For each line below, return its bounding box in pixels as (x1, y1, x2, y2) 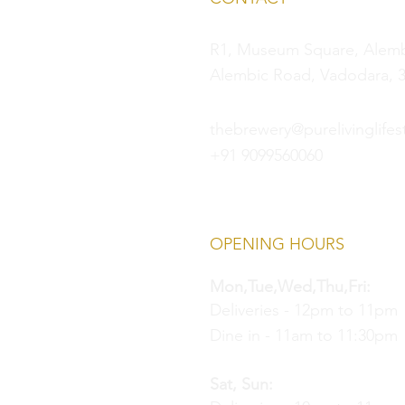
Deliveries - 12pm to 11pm (210, 300, 398, 320)
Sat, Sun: (210, 374, 273, 394)
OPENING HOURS (210, 234, 344, 254)
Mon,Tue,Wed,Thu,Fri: (210, 277, 371, 297)
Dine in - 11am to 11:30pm (210, 325, 398, 345)
